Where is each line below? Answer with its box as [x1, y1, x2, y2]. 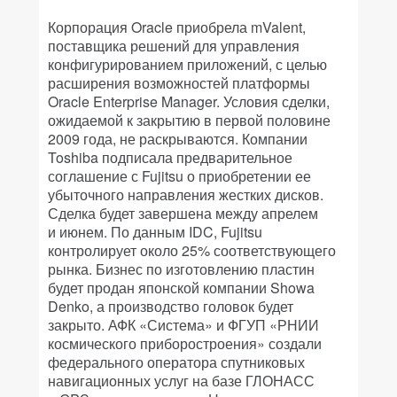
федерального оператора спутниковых [48, 352, 305, 372]
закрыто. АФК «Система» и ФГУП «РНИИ [48, 315, 319, 335]
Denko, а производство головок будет [48, 296, 293, 316]
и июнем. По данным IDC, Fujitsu [48, 222, 262, 242]
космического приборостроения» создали [48, 333, 322, 354]
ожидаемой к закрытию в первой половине [48, 110, 331, 130]
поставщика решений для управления [48, 35, 300, 56]
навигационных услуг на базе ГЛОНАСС [48, 370, 315, 391]
